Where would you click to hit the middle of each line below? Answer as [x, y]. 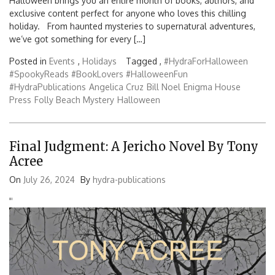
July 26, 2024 [49, 180]
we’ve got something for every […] [77, 39]
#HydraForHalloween [206, 61]
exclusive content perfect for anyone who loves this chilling [128, 13]
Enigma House [212, 87]
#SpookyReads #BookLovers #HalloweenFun [99, 74]
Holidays [99, 61]
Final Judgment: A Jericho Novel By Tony [134, 147]
